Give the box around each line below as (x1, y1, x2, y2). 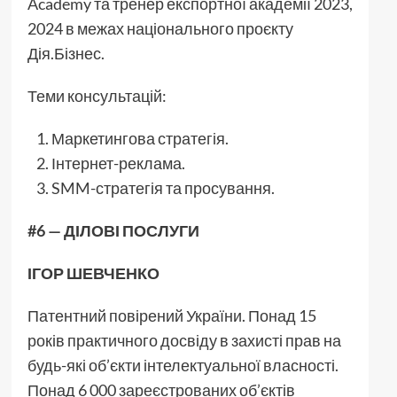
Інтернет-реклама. (51, 152, 185, 173)
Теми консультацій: (27, 85, 167, 105)
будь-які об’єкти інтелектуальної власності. (27, 354, 339, 375)
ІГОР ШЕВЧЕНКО (27, 262, 160, 283)
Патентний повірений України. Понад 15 (27, 305, 316, 325)
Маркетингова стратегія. (51, 128, 229, 148)
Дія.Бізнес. (27, 43, 105, 63)
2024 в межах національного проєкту (27, 18, 293, 38)
